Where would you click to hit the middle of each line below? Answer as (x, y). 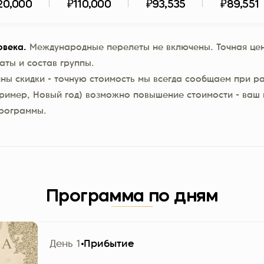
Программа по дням (132, 197)
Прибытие (109, 244)
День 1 (65, 244)
